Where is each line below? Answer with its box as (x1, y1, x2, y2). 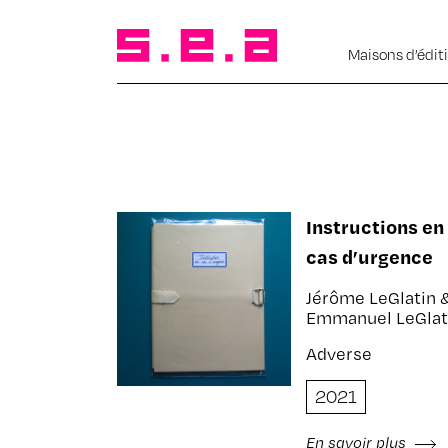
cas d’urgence (305, 244, 433, 269)
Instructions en (305, 214, 444, 239)
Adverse (305, 342, 372, 365)
